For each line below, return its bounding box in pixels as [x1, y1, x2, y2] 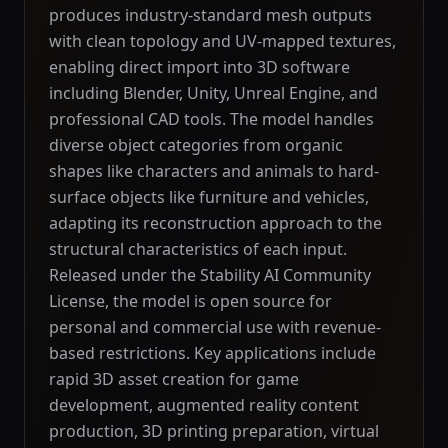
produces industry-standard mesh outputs [49, 4, 372, 26]
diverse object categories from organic [49, 134, 343, 156]
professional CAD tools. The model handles [49, 108, 374, 130]
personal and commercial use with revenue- [49, 316, 381, 338]
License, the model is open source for [49, 290, 332, 312]
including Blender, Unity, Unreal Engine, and [49, 82, 378, 104]
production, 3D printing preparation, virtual [49, 420, 379, 442]
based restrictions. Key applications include [49, 342, 376, 364]
